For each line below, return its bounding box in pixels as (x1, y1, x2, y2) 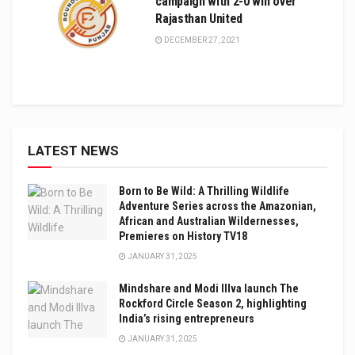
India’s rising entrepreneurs (119, 311, 254, 325)
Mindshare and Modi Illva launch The (119, 281, 299, 295)
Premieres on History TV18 (119, 229, 247, 242)
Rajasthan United (155, 10, 243, 26)
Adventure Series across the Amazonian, (119, 199, 316, 212)
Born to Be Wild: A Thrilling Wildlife (119, 184, 289, 197)
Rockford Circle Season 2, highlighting (119, 296, 307, 310)
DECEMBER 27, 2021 (162, 35, 241, 44)
